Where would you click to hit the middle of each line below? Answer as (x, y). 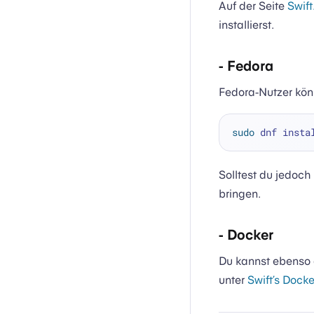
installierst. (246, 25)
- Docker (246, 235)
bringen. (240, 194)
